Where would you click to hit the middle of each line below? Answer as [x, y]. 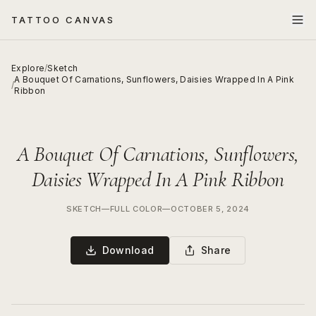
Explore [28, 68]
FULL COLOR [136, 209]
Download [128, 250]
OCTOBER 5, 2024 [210, 209]
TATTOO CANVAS [63, 19]
